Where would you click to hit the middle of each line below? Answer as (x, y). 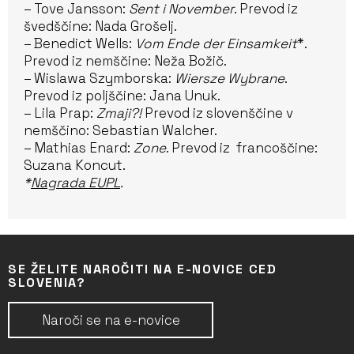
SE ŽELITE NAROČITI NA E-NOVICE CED (143, 269)
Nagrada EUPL (75, 183)
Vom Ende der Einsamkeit (216, 43)
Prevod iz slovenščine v (217, 113)
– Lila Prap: (60, 113)
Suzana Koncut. (75, 165)
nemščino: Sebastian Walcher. (121, 130)
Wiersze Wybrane (230, 78)
